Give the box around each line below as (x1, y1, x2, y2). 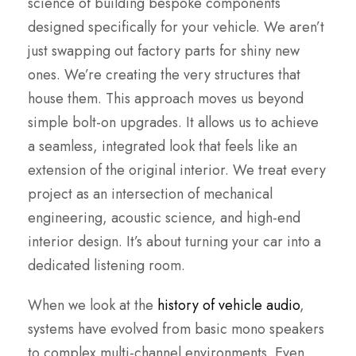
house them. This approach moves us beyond (28, 88, 304, 110)
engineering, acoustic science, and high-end (28, 207, 300, 229)
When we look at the (28, 295, 157, 316)
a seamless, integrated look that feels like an (28, 136, 297, 157)
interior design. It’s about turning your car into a (28, 231, 321, 253)
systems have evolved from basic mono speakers (28, 319, 324, 340)
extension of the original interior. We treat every (28, 160, 326, 181)
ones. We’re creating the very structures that (28, 64, 300, 86)
